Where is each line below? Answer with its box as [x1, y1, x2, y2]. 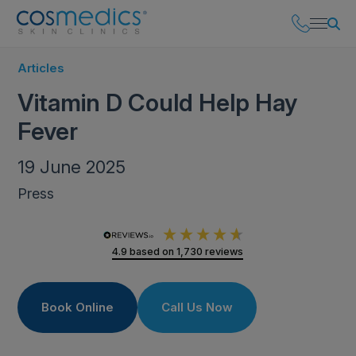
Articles [17, 60, 65, 75]
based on [130, 246, 177, 257]
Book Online [41, 300, 114, 315]
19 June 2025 [17, 157, 126, 177]
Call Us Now [161, 300, 234, 315]
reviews [203, 246, 244, 257]
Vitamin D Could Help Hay [17, 88, 298, 117]
